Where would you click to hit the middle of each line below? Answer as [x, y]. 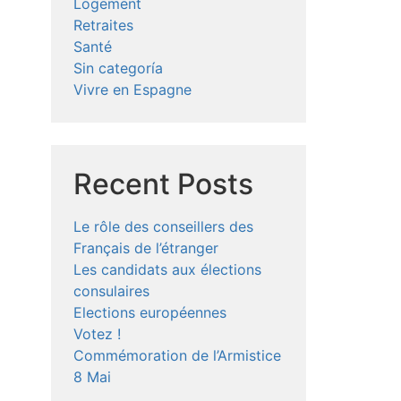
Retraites [104, 26]
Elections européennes [150, 313]
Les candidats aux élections [168, 270]
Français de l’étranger [146, 248]
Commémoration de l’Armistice [178, 356]
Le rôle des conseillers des [164, 227]
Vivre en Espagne [133, 90]
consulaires [112, 291]
